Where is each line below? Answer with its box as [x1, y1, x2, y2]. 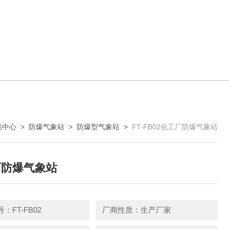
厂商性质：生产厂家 [102, 205, 171, 214]
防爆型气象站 [77, 123, 120, 131]
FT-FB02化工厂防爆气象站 [132, 123, 218, 131]
